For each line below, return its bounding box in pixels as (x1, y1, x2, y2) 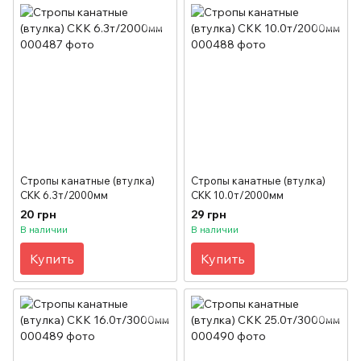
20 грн (20, 206, 56, 222)
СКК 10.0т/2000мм (191, 188, 284, 201)
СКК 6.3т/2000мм (20, 188, 108, 201)
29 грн (191, 206, 226, 222)
